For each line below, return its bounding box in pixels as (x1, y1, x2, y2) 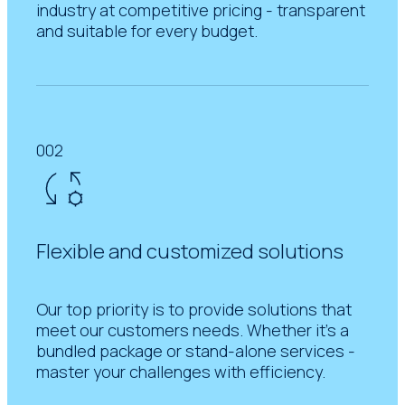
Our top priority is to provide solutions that (36, 297, 353, 320)
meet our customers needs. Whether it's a (36, 318, 350, 341)
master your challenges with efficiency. (36, 360, 326, 382)
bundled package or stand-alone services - (36, 339, 356, 362)
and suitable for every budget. (36, 19, 259, 42)
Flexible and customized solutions (36, 237, 344, 265)
